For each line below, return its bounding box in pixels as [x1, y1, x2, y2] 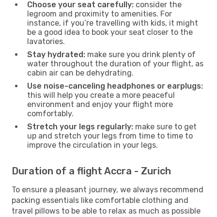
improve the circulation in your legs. [27, 140, 158, 150]
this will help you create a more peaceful [27, 90, 175, 100]
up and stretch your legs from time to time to [27, 131, 193, 140]
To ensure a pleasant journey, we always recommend [12, 185, 203, 194]
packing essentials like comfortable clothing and [12, 195, 188, 205]
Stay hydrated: [27, 49, 85, 59]
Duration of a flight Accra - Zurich [12, 165, 171, 177]
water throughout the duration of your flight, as [27, 59, 203, 68]
